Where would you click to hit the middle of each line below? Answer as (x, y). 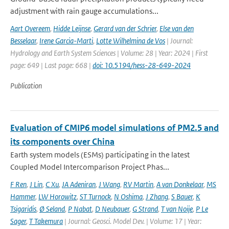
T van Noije (177, 209)
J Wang (109, 184)
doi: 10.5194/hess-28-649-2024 (142, 65)
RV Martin (138, 184)
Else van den (177, 28)
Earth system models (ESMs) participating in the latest (100, 155)
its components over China (62, 142)
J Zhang (157, 197)
